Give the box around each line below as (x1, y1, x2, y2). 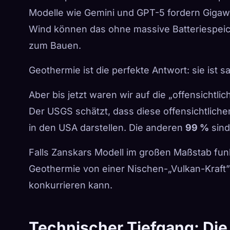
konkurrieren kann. (29, 179, 112, 190)
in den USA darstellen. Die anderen (29, 122, 185, 133)
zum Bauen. (29, 40, 81, 51)
